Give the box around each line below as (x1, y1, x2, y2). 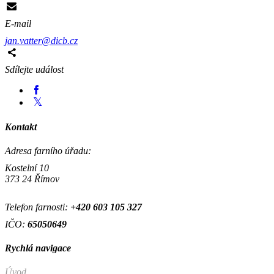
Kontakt (5, 121, 37, 132)
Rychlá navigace (5, 243, 71, 254)
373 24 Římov (5, 173, 59, 184)
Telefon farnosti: (5, 201, 70, 212)
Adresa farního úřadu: (5, 145, 91, 156)
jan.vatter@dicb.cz (5, 35, 78, 46)
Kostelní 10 (5, 162, 49, 173)
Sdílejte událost (5, 64, 64, 75)
